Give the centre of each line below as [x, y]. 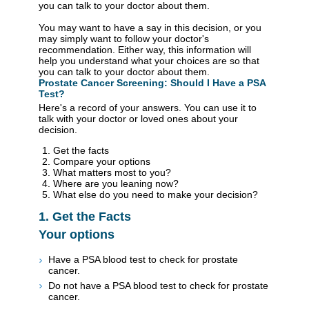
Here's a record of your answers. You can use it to [148, 107]
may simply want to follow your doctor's [124, 38]
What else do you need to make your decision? [156, 194]
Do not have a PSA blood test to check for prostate [158, 285]
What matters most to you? [112, 172]
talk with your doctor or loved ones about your [138, 118]
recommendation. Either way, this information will [145, 49]
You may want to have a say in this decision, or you [150, 27]
